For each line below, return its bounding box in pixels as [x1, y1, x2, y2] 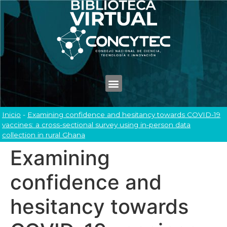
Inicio [2, 110, 21, 119]
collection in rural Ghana [2, 131, 85, 139]
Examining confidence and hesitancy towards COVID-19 [27, 110, 220, 119]
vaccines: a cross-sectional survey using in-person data [2, 121, 191, 129]
